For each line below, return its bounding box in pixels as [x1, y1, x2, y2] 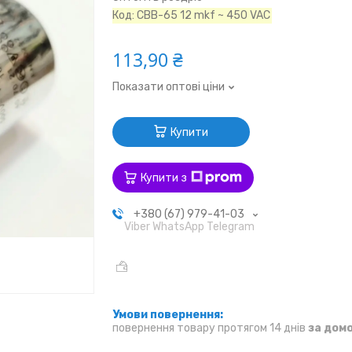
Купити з [141, 170, 188, 185]
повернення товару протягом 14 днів [112, 321, 309, 335]
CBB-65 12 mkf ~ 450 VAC [137, 9, 271, 23]
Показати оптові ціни [112, 80, 225, 94]
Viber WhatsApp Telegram [123, 220, 255, 234]
